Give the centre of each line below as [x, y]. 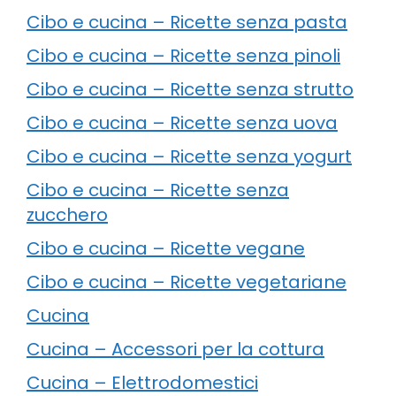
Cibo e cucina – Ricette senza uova [182, 122]
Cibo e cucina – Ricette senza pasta [187, 22]
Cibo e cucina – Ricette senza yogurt [189, 156]
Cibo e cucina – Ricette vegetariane [187, 282]
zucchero [67, 214]
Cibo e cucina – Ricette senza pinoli [183, 55]
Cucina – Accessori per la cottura [175, 349]
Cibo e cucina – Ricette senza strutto [190, 89]
